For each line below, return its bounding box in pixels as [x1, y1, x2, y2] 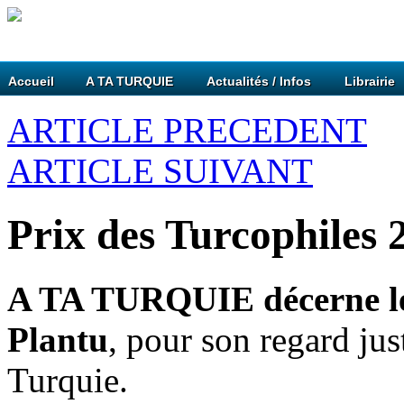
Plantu [7, 319, 108, 359]
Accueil [8, 74, 54, 88]
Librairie [344, 74, 395, 88]
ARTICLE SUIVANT [7, 151, 313, 190]
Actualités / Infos [207, 74, 311, 88]
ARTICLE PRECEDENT [7, 111, 367, 150]
